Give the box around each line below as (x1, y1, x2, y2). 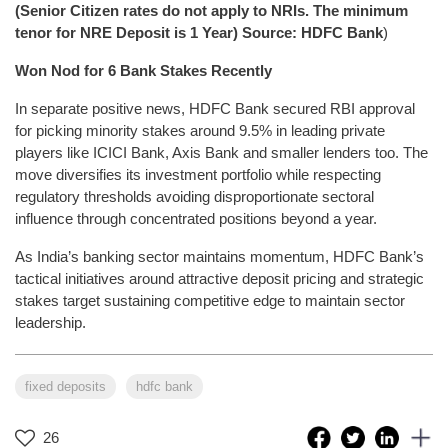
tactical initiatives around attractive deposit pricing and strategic (15, 269, 424, 287)
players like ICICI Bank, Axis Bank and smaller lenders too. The (15, 143, 428, 161)
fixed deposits (25, 378, 106, 394)
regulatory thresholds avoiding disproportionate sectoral (15, 187, 374, 205)
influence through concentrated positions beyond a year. (15, 209, 377, 227)
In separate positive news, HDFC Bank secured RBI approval (15, 99, 415, 117)
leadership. (15, 313, 86, 331)
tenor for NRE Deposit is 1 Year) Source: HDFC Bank (15, 23, 383, 41)
